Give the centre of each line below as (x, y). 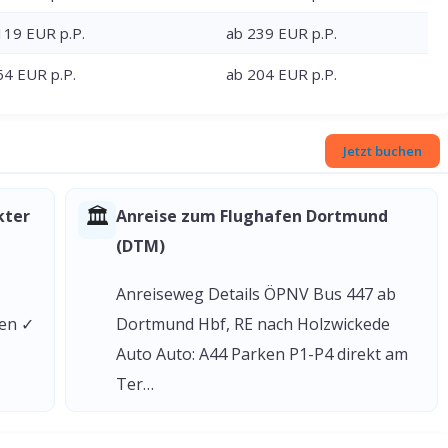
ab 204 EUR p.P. (281, 74)
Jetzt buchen (382, 151)
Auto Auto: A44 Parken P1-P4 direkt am (262, 354)
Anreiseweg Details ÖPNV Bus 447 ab (256, 294)
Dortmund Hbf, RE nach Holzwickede (253, 324)
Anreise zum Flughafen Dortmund (252, 216)
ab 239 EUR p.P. (281, 33)
